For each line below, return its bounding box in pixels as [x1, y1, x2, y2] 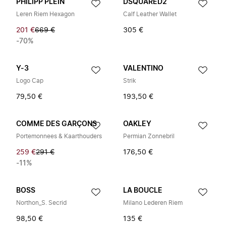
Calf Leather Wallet [123, 11, 177, 17]
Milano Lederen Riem [123, 200, 183, 206]
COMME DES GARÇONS [16, 121, 97, 128]
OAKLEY [123, 121, 151, 128]
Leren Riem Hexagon [16, 11, 75, 17]
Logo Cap [16, 78, 43, 84]
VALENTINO [123, 65, 163, 72]
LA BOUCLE [123, 187, 162, 194]
